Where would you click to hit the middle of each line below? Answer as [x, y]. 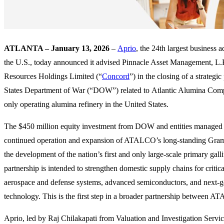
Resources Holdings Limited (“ [53, 76]
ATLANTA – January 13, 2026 [57, 48]
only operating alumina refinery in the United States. [86, 104]
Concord [116, 76]
